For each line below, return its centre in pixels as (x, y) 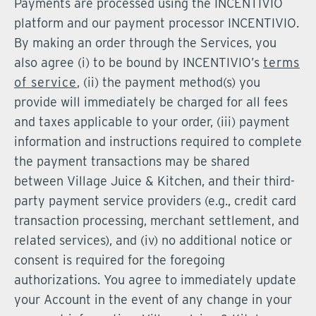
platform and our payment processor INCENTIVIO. (157, 23)
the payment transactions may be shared (132, 161)
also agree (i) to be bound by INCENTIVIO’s (139, 62)
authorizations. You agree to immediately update (155, 280)
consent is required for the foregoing (120, 260)
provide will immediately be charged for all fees (151, 102)
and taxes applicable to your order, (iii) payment (152, 122)
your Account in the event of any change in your (153, 299)
